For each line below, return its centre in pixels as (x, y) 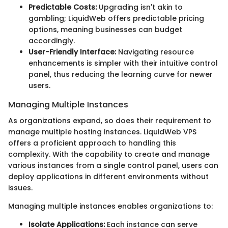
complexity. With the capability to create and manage (109, 154)
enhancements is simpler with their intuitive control (123, 63)
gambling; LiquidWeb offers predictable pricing (116, 18)
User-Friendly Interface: (72, 52)
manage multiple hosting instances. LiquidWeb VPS (102, 132)
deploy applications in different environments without (108, 176)
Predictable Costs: (63, 7)
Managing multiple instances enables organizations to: (110, 206)
